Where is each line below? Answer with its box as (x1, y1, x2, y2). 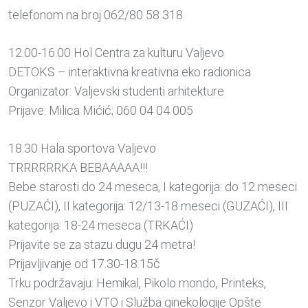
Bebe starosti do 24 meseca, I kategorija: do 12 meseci (8, 179, 297, 195)
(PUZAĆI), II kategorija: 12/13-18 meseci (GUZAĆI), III (8, 199, 288, 214)
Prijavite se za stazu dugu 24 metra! (8, 237, 195, 252)
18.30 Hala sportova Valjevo (8, 141, 156, 156)
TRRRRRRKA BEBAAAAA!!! (8, 160, 148, 175)
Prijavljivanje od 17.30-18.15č (8, 256, 160, 272)
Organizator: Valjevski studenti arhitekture (8, 84, 224, 99)
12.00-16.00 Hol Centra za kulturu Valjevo (8, 45, 224, 60)
